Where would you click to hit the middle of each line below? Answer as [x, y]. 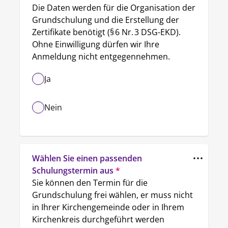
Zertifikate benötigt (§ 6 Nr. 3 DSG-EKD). [106, 32]
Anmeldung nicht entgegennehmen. [101, 56]
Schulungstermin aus [73, 170]
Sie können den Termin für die [90, 183]
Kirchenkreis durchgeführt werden [98, 219]
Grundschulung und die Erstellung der [106, 20]
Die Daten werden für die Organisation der [114, 8]
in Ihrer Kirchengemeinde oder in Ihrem [108, 207]
